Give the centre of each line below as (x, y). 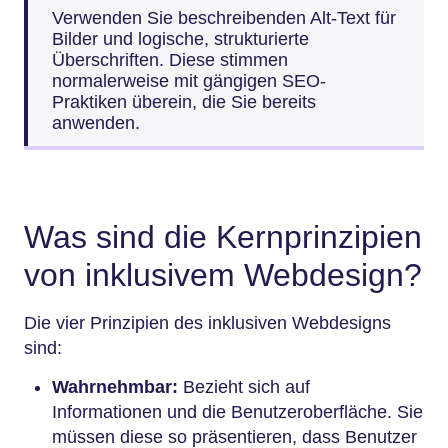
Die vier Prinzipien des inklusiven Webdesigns (207, 323)
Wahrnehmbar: (115, 387)
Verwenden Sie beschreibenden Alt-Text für (224, 17)
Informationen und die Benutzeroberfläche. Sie (237, 412)
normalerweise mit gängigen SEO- (189, 80)
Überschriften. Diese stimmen (170, 59)
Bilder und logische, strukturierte (180, 38)
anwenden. (98, 122)
